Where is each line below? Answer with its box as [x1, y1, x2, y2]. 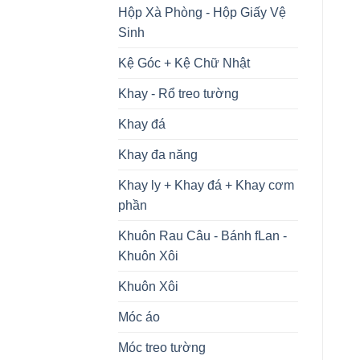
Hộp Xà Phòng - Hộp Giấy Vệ [118, 5, 286, 19]
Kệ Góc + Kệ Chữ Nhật [118, 55, 250, 70]
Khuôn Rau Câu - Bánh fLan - [118, 228, 287, 243]
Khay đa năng [118, 147, 198, 162]
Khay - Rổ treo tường [118, 86, 239, 100]
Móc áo [118, 309, 160, 324]
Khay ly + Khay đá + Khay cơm [118, 178, 294, 192]
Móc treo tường [118, 340, 206, 354]
